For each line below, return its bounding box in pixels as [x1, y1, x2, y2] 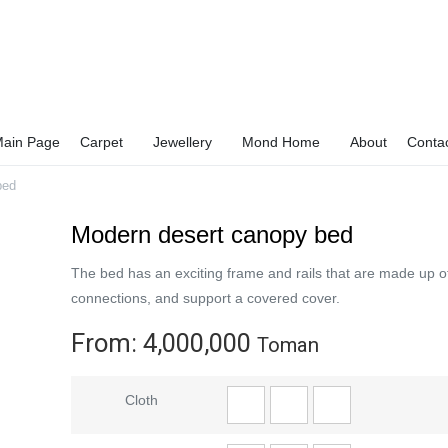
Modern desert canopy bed [71, 220, 354, 248]
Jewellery [153, 134, 212, 150]
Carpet [80, 134, 123, 150]
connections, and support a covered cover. [71, 289, 341, 306]
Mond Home [242, 134, 320, 150]
